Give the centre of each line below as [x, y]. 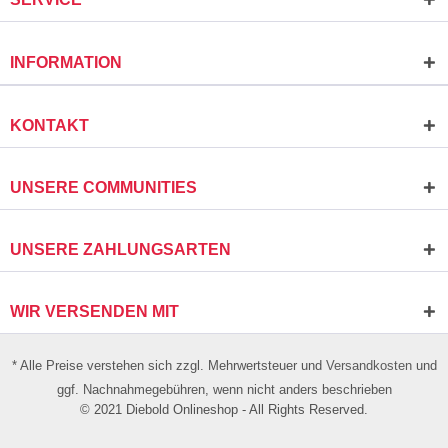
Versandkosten [368, 366]
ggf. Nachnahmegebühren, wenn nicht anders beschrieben [224, 390]
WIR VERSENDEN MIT [94, 312]
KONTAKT [49, 125]
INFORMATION [66, 62]
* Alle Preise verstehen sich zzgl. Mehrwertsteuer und [168, 366]
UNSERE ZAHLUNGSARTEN [120, 250]
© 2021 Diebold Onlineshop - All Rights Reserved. [224, 410]
